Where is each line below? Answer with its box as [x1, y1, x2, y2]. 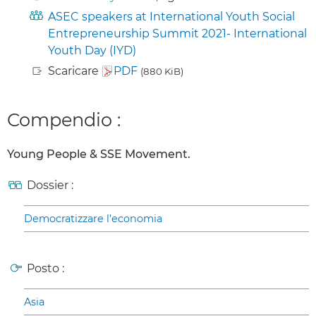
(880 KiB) [140, 65, 183, 77]
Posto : [27, 262, 64, 276]
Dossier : [27, 178, 73, 193]
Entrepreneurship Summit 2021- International [48, 26, 307, 40]
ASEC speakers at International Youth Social [48, 9, 295, 23]
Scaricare [48, 63, 102, 78]
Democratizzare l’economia [24, 212, 162, 226]
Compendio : [7, 108, 121, 130]
